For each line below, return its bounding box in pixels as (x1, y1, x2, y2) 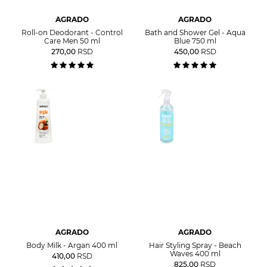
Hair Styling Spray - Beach (148, 241, 241, 250)
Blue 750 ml (173, 36, 216, 45)
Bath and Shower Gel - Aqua (144, 27, 246, 37)
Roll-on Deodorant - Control (21, 27, 123, 37)
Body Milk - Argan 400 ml (26, 241, 118, 250)
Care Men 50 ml (44, 36, 100, 45)
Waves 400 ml (169, 249, 221, 258)
